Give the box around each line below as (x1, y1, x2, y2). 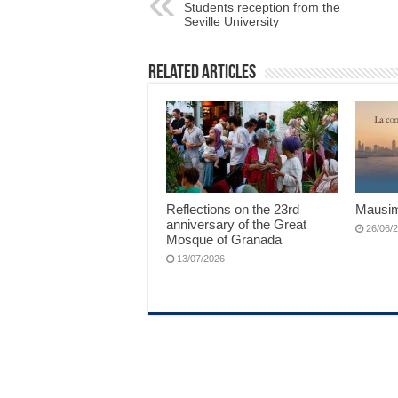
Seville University (184, 14, 279, 28)
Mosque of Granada (166, 232, 282, 248)
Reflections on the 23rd (166, 202, 299, 218)
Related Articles (148, 63, 256, 84)
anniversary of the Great (166, 217, 306, 233)
